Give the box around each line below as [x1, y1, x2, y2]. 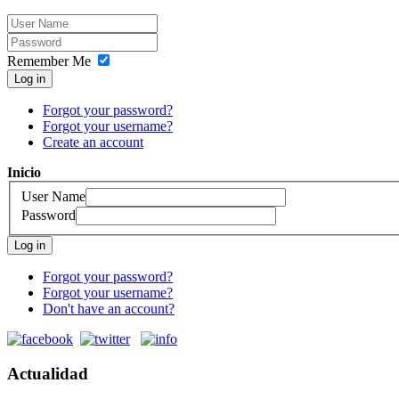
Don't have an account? [43, 301, 175, 317]
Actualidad [7, 363, 88, 383]
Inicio [7, 165, 41, 181]
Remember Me [7, 53, 91, 69]
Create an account [43, 134, 143, 151]
